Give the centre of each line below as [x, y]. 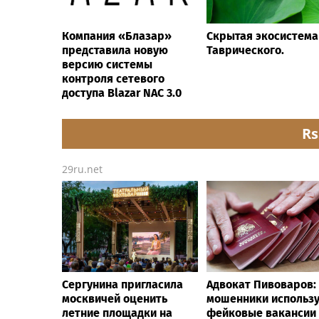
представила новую [115, 50]
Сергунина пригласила [122, 284]
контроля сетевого [113, 78]
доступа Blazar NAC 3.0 [122, 93]
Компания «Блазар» [117, 36]
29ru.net [82, 169]
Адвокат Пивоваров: [261, 284]
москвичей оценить [115, 298]
